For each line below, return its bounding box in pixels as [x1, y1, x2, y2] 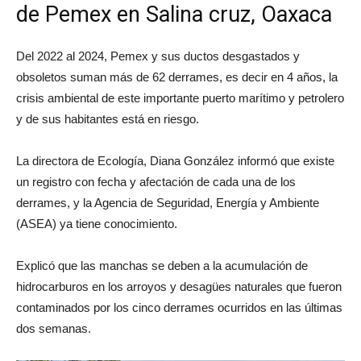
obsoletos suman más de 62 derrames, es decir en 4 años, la [16, 69, 338, 84]
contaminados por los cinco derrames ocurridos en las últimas [16, 300, 342, 314]
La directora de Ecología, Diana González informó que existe [16, 153, 334, 168]
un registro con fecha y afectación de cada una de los [16, 174, 296, 189]
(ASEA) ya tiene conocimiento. [16, 216, 177, 230]
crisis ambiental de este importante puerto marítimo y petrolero [16, 90, 344, 105]
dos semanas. [16, 321, 91, 335]
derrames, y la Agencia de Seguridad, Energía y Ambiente [16, 195, 319, 210]
